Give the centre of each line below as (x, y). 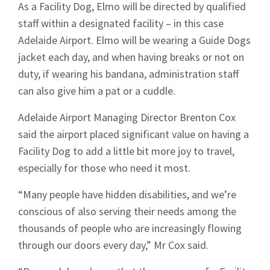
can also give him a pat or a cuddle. (97, 91)
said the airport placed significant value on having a (133, 134)
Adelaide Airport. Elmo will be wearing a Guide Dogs (134, 40)
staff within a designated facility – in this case (121, 24)
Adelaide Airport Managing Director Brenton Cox (127, 118)
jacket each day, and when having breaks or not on (131, 57)
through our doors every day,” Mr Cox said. (113, 245)
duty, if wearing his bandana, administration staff (128, 74)
